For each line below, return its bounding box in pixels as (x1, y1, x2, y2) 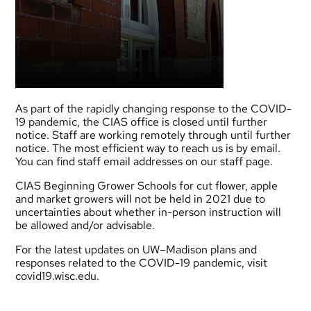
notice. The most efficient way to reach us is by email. (15, 141, 281, 156)
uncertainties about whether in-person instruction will (15, 205, 282, 220)
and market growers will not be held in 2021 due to (15, 192, 266, 207)
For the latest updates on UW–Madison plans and (15, 242, 258, 258)
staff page (220, 154, 271, 169)
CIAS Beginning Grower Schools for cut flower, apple (15, 178, 278, 194)
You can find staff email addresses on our (15, 154, 221, 169)
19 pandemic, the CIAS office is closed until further (15, 115, 268, 130)
